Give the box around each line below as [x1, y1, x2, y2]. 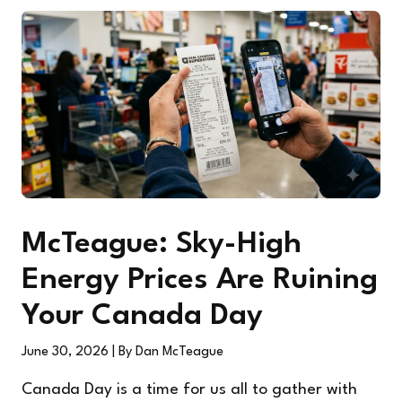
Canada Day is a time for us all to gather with [22, 382, 357, 398]
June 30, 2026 [22, 345, 112, 360]
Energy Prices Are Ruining [22, 266, 378, 296]
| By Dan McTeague [112, 345, 223, 360]
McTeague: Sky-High [22, 230, 301, 260]
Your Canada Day [22, 301, 263, 332]
